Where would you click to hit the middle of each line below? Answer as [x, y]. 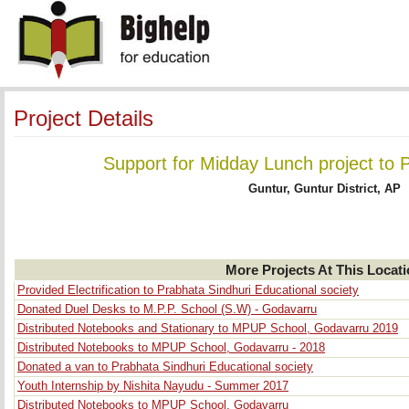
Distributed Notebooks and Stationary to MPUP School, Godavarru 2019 [208, 329]
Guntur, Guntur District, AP [324, 189]
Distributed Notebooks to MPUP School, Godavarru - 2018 [171, 348]
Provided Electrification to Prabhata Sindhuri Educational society [188, 290]
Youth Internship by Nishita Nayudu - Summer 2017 [153, 386]
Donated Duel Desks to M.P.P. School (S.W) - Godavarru [167, 309]
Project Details [84, 118]
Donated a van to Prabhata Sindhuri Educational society [165, 367]
